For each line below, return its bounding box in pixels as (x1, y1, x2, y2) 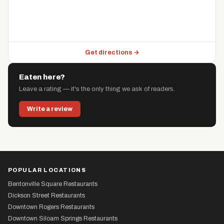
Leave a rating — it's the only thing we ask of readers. (19, 85, 175, 92)
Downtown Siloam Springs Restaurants (8, 214, 117, 222)
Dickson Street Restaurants (8, 191, 85, 199)
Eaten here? (19, 72, 65, 81)
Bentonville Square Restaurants (8, 180, 97, 187)
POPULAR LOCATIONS (8, 166, 86, 173)
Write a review (27, 105, 72, 112)
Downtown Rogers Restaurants (8, 203, 94, 210)
